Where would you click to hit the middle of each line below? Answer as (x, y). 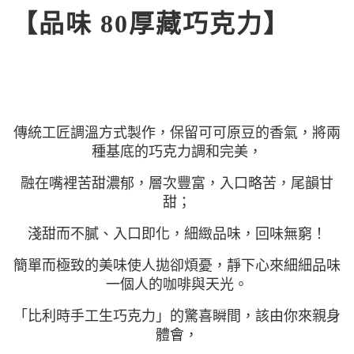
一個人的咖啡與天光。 (177, 284)
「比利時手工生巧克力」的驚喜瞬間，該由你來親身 (177, 316)
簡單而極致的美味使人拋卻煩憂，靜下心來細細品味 (177, 265)
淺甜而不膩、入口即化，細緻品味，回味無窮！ (177, 234)
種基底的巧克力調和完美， (177, 152)
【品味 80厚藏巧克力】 (151, 24)
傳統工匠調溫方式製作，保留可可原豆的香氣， (163, 133)
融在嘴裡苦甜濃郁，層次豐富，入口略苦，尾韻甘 (177, 183)
